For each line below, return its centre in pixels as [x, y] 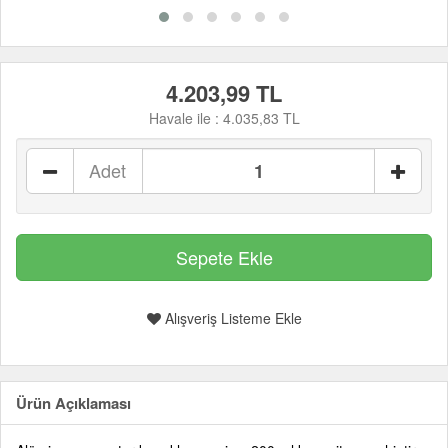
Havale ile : [185, 118]
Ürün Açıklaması [73, 403]
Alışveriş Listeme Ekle [231, 318]
